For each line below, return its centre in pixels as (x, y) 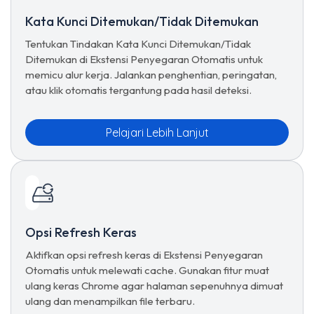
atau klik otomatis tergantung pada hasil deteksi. (138, 90)
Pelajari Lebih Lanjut (157, 132)
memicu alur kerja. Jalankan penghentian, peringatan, (151, 75)
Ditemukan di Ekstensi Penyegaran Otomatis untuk (144, 59)
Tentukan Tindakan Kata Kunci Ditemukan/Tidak (138, 44)
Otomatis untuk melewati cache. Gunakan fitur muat (147, 270)
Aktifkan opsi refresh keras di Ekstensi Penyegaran (144, 255)
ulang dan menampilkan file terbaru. (110, 301)
